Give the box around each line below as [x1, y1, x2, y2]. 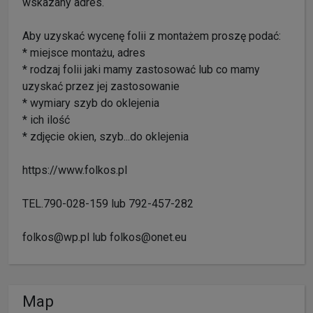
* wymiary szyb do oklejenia [22, 96, 159, 110]
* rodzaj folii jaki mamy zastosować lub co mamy [22, 62, 260, 76]
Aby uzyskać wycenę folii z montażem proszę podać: [22, 29, 281, 43]
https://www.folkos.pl [22, 163, 127, 177]
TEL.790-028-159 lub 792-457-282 [22, 196, 194, 210]
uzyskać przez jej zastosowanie [22, 79, 180, 93]
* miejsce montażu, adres [22, 45, 145, 59]
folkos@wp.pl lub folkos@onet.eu [22, 230, 187, 244]
